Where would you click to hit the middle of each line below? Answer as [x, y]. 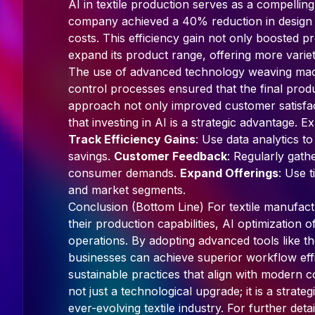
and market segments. [127, 190]
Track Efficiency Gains [132, 139]
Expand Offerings [229, 173]
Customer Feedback [171, 156]
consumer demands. [124, 173]
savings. [91, 156]
